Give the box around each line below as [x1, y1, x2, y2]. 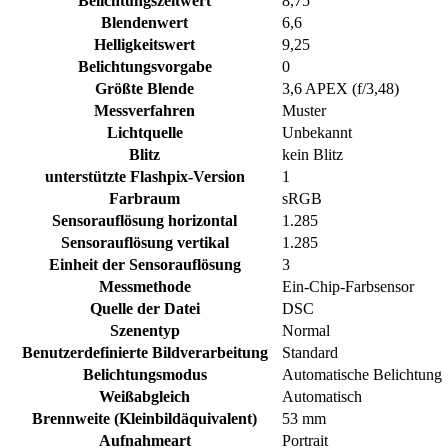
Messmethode [98, 278, 191, 296]
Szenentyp [109, 322, 180, 340]
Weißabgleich [99, 388, 190, 406]
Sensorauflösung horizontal [52, 212, 237, 230]
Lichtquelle [106, 124, 183, 142]
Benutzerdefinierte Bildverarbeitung [21, 344, 268, 362]
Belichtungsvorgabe [77, 58, 212, 76]
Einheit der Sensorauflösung [48, 256, 241, 274]
